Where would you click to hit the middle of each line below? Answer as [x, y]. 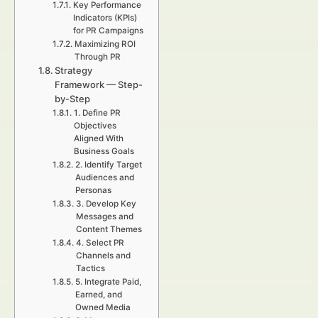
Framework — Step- [99, 84]
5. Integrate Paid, [108, 282]
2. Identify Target [108, 165]
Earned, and [98, 295]
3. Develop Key [106, 204]
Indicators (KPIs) [105, 18]
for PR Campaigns [108, 31]
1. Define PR [97, 113]
